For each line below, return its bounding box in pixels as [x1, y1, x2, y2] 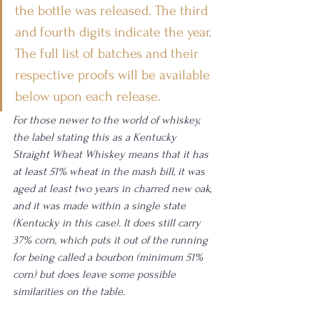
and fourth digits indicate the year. [15, 24, 215, 40]
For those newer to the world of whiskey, [13, 114, 203, 126]
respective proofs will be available [15, 67, 214, 83]
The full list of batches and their [15, 46, 202, 61]
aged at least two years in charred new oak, [13, 182, 214, 195]
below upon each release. [15, 89, 161, 104]
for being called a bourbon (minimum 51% [13, 251, 206, 264]
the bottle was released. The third [15, 3, 211, 19]
